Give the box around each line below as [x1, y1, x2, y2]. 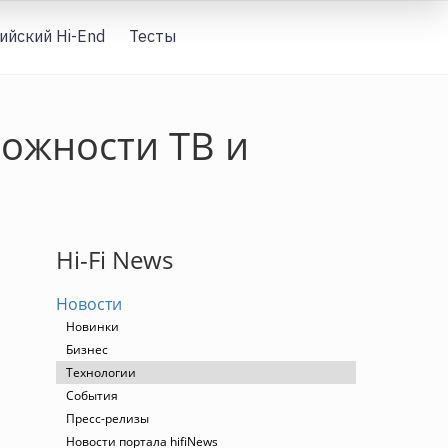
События [66, 387, 118, 404]
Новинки [66, 318, 119, 335]
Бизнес [66, 341, 108, 358]
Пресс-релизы [66, 410, 149, 427]
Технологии [66, 364, 136, 381]
